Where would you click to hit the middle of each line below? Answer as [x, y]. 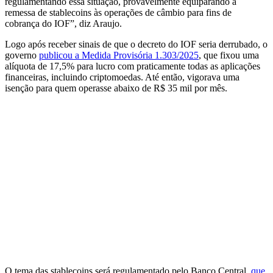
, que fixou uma [229, 55]
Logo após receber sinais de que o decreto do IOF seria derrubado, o [136, 44]
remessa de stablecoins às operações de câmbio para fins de [118, 12]
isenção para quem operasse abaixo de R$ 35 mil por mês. [116, 88]
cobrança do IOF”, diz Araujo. [63, 23]
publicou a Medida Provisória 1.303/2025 [119, 55]
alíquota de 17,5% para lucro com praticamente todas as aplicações [133, 66]
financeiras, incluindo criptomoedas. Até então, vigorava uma [122, 77]
